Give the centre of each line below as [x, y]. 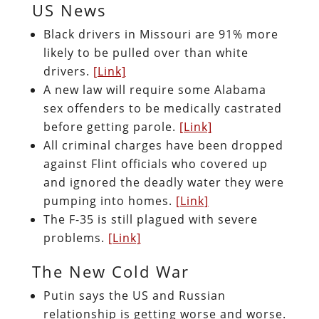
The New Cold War [110, 271]
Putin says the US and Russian [134, 295]
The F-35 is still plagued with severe [150, 219]
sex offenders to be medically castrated [162, 108]
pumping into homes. [109, 200]
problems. [75, 237]
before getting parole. [111, 126]
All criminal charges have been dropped [163, 145]
